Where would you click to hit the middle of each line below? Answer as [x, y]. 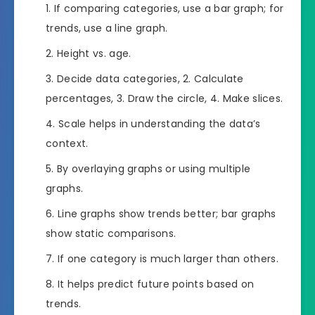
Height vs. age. [94, 53]
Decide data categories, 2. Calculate [150, 78]
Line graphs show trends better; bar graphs [167, 213]
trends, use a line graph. [107, 28]
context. [67, 143]
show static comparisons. [111, 233]
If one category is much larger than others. [168, 258]
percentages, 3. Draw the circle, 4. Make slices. [165, 98]
